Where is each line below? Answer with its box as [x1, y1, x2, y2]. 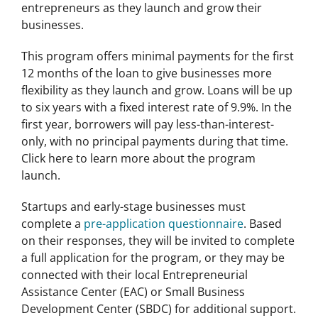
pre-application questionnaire [83, 215, 243, 231]
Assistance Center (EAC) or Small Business [21, 283, 245, 300]
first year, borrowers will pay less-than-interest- [21, 116, 274, 132]
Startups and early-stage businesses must [21, 198, 246, 214]
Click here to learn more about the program [21, 150, 256, 166]
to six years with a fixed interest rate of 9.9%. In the [21, 99, 292, 115]
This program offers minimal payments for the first [21, 48, 294, 64]
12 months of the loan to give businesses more [21, 65, 272, 81]
